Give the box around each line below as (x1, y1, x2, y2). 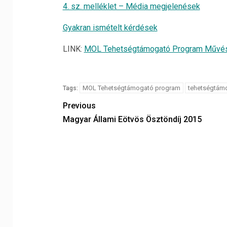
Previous (62, 101, 96, 110)
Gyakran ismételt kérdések (62, 23, 158, 32)
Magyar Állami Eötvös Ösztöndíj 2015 (62, 115, 202, 124)
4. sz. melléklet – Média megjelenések (62, 2, 200, 11)
